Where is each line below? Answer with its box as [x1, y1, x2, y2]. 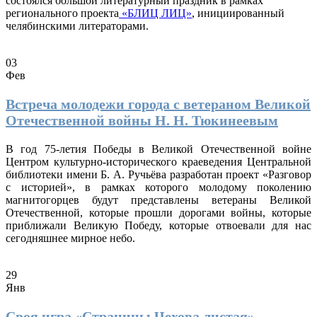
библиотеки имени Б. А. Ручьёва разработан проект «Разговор [6, 168, 311, 180]
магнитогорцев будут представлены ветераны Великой [6, 193, 311, 206]
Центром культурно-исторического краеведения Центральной [6, 155, 311, 168]
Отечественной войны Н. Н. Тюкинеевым [6, 112, 278, 128]
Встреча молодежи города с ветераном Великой [6, 96, 311, 112]
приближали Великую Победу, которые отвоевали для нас [6, 219, 311, 231]
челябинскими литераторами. [6, 19, 149, 32]
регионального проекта [6, 6, 119, 19]
